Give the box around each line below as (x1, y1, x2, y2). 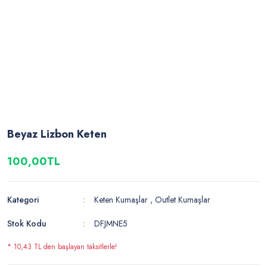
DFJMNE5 (94, 218, 128, 230)
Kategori (7, 194, 39, 206)
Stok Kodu (7, 218, 46, 230)
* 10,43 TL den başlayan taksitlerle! (7, 241, 117, 253)
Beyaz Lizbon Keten (7, 126, 107, 142)
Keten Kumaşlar (94, 194, 148, 206)
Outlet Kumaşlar (155, 194, 211, 206)
